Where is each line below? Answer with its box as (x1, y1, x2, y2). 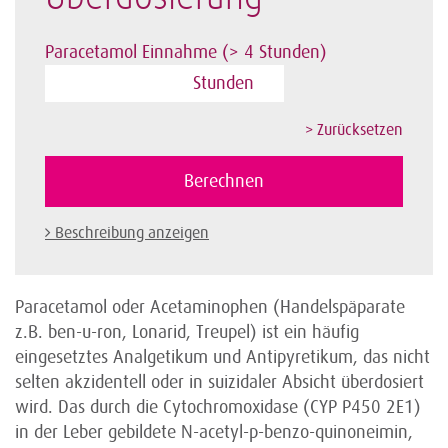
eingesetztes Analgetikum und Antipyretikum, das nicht (15, 347, 430, 367)
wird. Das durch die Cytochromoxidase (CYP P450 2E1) (15, 397, 421, 417)
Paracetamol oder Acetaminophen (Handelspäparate (15, 297, 405, 317)
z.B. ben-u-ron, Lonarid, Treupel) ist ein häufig (15, 322, 359, 342)
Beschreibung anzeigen (55, 224, 209, 242)
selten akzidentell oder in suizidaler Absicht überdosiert (15, 372, 424, 392)
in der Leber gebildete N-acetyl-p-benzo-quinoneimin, (15, 422, 413, 442)
